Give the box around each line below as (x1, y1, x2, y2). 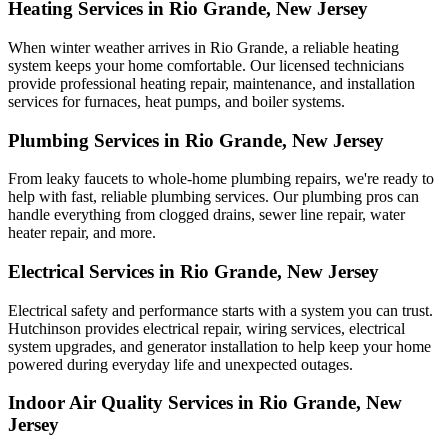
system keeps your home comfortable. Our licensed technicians (8, 56, 404, 74)
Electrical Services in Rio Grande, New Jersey (8, 260, 379, 282)
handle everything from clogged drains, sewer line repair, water (8, 206, 405, 224)
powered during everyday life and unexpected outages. (8, 355, 353, 373)
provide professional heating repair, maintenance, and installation (8, 74, 415, 92)
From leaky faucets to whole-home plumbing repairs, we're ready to (8, 170, 434, 188)
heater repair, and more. (8, 224, 156, 242)
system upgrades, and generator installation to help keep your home (8, 337, 431, 355)
